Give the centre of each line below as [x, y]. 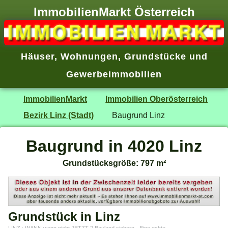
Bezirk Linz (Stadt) [59, 115]
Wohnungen [89, 57]
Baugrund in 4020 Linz [114, 146]
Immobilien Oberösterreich [157, 98]
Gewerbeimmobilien [114, 75]
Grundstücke [155, 57]
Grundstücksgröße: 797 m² [114, 163]
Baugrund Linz [139, 115]
